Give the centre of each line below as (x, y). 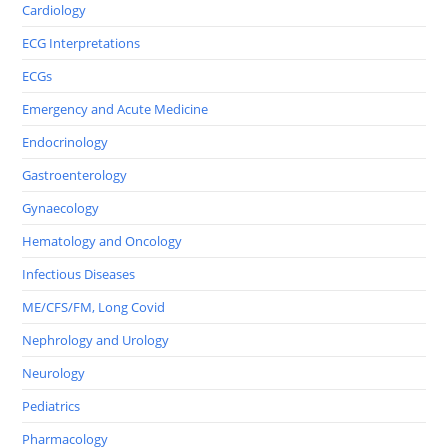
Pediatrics (51, 406)
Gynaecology (61, 208)
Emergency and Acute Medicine (115, 109)
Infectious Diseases (79, 274)
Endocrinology (65, 142)
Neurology (54, 373)
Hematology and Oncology (102, 241)
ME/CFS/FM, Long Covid (94, 307)
